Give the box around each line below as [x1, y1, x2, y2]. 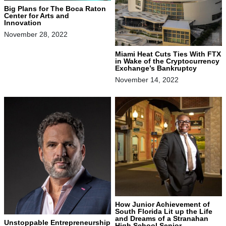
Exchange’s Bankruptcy [115, 64, 199, 72]
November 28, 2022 [4, 30, 68, 38]
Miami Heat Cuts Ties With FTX [115, 49, 221, 58]
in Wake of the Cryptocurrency [115, 56, 219, 65]
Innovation [4, 18, 45, 27]
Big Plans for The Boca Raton [4, 4, 106, 13]
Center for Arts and [4, 11, 69, 20]
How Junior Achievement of [115, 200, 210, 208]
